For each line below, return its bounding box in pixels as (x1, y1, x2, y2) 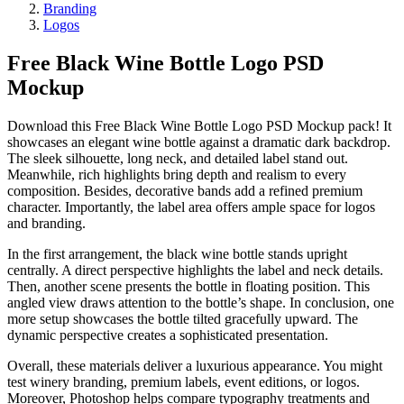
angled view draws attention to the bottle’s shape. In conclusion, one (7, 294, 394, 310)
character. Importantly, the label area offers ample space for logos (7, 198, 375, 215)
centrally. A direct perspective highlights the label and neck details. (7, 262, 383, 278)
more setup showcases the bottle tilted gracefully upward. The (7, 310, 358, 326)
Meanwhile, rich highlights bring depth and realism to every (7, 166, 346, 182)
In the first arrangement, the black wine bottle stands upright (7, 245, 347, 262)
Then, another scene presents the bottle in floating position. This (7, 278, 370, 294)
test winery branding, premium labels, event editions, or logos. (7, 373, 360, 390)
